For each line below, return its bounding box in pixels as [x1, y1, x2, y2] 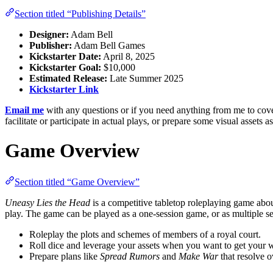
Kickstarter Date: [29, 51, 101, 62]
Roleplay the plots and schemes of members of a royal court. [29, 229, 261, 239]
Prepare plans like [29, 250, 100, 261]
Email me [5, 104, 44, 115]
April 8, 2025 [101, 51, 155, 62]
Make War [179, 250, 218, 261]
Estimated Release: [29, 73, 107, 83]
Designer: [29, 29, 69, 40]
